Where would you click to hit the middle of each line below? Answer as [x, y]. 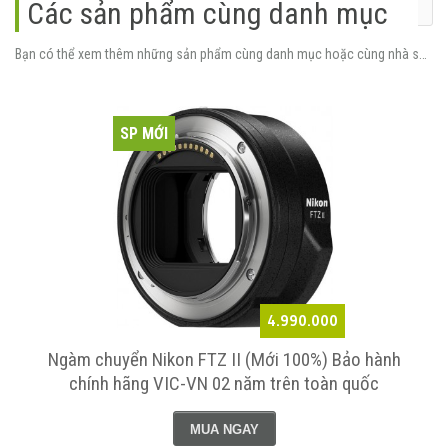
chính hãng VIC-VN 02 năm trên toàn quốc [224, 383]
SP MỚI [144, 133]
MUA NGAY [224, 429]
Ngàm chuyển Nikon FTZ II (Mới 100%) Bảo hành [224, 359]
